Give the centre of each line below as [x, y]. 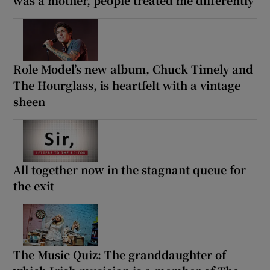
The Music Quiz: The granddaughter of [120, 255]
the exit [34, 186]
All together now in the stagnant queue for [130, 170]
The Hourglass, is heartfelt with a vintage [127, 85]
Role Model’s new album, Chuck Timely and [133, 68]
